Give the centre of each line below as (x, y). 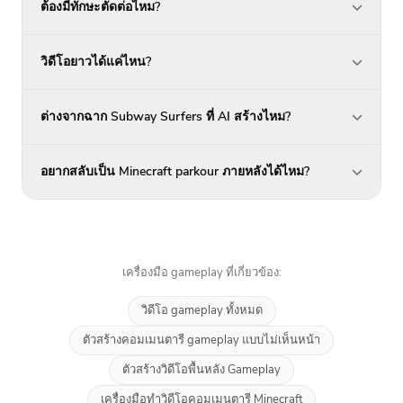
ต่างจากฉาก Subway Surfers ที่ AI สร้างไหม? (166, 116)
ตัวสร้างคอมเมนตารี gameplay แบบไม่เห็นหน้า (201, 340)
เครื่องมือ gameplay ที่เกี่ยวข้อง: (201, 272)
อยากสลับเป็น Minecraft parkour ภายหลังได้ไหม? (175, 171)
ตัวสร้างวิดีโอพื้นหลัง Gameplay (201, 369)
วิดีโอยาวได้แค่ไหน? (96, 61)
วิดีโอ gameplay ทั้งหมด (201, 310)
